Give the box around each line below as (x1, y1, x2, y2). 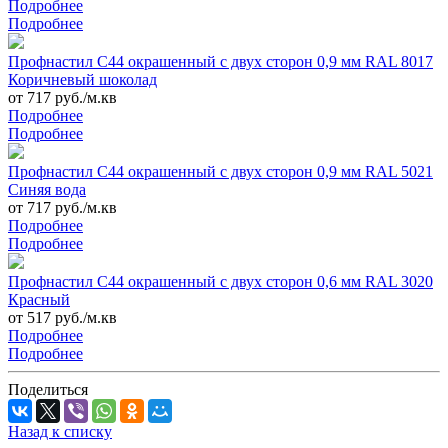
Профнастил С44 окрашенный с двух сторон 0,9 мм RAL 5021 (8, 163, 433, 181)
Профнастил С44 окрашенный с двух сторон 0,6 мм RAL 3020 (8, 273, 433, 291)
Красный (8, 291, 70, 309)
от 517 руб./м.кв (8, 309, 117, 327)
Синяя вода (8, 181, 86, 199)
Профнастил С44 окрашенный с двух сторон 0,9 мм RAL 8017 (8, 53, 433, 71)
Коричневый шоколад (8, 71, 157, 89)
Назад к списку (8, 423, 112, 441)
